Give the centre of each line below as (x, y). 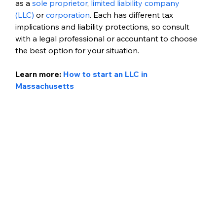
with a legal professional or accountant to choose (107, 38)
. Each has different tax (132, 15)
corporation (68, 15)
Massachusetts (44, 86)
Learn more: (38, 74)
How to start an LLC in (106, 74)
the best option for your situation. (77, 50)
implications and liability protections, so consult (103, 26)
